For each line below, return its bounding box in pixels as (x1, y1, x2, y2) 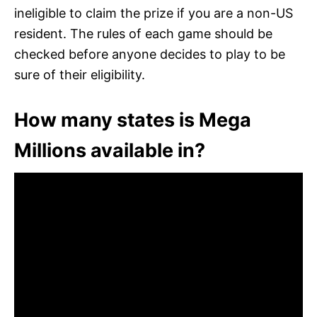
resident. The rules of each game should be (14, 25, 272, 41)
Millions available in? (14, 138, 205, 162)
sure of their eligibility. (14, 67, 145, 82)
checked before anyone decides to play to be (14, 46, 285, 62)
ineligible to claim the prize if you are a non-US (14, 5, 293, 21)
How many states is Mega (14, 108, 251, 132)
